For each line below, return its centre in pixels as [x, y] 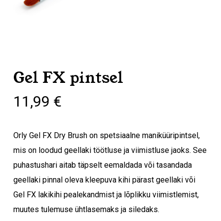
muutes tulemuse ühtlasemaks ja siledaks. [86, 209]
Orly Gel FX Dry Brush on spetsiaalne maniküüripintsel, [106, 135]
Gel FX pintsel [68, 78]
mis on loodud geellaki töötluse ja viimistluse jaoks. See [110, 150]
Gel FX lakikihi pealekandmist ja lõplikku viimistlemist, [106, 195]
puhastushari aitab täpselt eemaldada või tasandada [102, 165]
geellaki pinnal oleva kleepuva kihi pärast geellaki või [104, 180]
